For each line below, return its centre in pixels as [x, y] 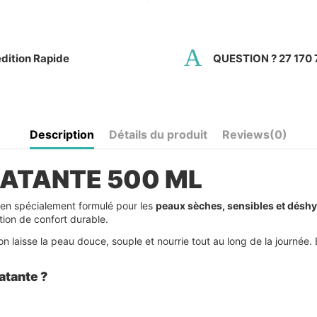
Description [62, 135]
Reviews [246, 135]
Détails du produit [158, 135]
